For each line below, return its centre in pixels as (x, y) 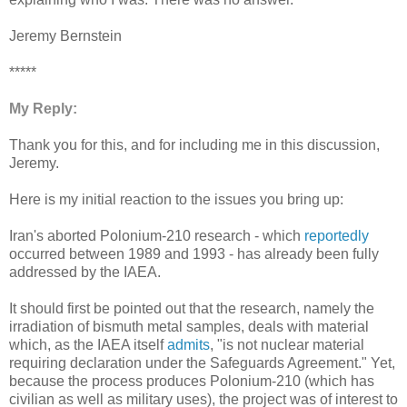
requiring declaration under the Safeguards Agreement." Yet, (202, 363)
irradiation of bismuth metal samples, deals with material (189, 327)
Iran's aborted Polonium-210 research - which (157, 236)
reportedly (337, 236)
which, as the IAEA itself (88, 345)
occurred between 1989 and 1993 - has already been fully (194, 254)
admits (189, 345)
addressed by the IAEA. (85, 273)
